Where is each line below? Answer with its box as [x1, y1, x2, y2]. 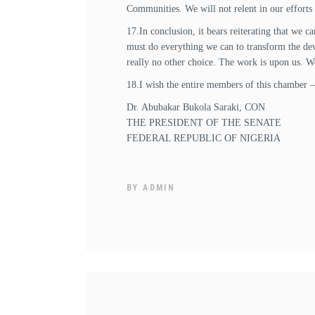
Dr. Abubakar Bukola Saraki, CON [127, 102, 265, 112]
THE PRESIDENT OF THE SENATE [127, 117, 281, 128]
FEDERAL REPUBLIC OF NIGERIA [127, 133, 281, 143]
